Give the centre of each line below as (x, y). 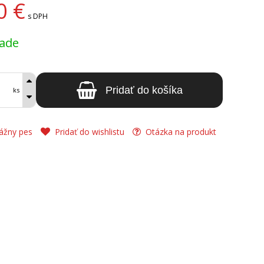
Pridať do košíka (144, 90)
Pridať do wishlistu (88, 132)
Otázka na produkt (180, 132)
